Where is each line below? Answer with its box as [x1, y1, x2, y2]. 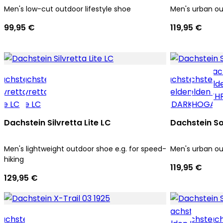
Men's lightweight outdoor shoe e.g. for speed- [4, 144, 166, 154]
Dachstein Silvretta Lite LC [4, 117, 111, 128]
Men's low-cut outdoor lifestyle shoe [4, 4, 131, 14]
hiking [4, 154, 24, 164]
